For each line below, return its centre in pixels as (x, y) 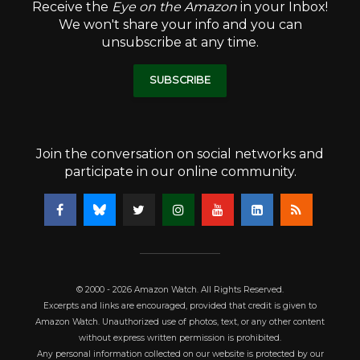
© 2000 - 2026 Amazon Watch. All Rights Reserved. (180, 290)
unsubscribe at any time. (180, 43)
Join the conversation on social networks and (180, 154)
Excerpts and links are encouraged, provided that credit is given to (180, 306)
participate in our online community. (180, 172)
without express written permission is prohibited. (180, 338)
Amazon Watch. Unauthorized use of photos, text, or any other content (180, 322)
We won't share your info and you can (180, 25)
